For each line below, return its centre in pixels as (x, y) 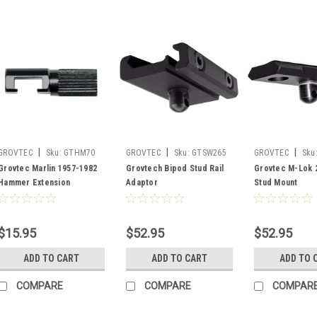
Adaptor (142, 182)
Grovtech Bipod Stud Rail (175, 168)
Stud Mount (276, 182)
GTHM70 (80, 152)
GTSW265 (209, 152)
